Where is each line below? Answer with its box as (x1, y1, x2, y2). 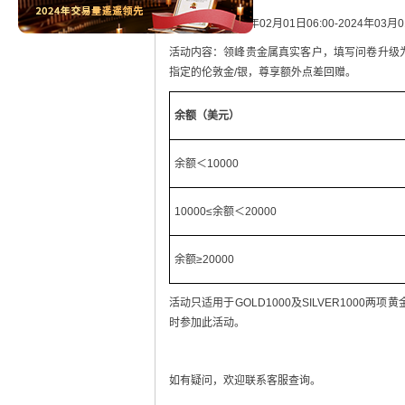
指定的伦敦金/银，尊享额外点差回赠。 (168, 66, 356, 79)
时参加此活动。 (168, 316, 245, 329)
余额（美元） (174, 109, 240, 122)
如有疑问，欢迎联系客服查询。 (168, 374, 321, 387)
